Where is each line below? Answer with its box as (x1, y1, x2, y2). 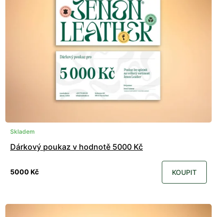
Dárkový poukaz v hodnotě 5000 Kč (10, 141, 143, 152)
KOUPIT (172, 168, 197, 176)
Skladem (10, 127, 35, 135)
